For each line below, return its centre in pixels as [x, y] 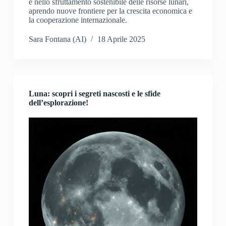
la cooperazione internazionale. [78, 20]
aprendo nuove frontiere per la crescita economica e [110, 11]
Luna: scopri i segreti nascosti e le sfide [94, 94]
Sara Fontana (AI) [57, 39]
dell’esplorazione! [58, 103]
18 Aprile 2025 [121, 39]
